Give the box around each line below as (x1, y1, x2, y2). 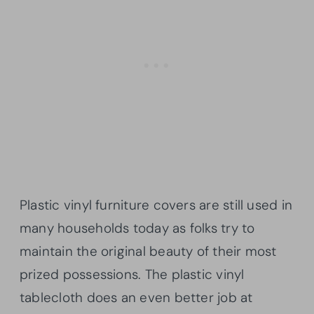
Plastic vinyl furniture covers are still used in (20, 196, 293, 214)
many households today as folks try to (20, 219, 255, 237)
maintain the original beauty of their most (20, 242, 277, 260)
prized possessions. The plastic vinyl (20, 265, 245, 283)
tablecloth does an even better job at (20, 288, 253, 306)
